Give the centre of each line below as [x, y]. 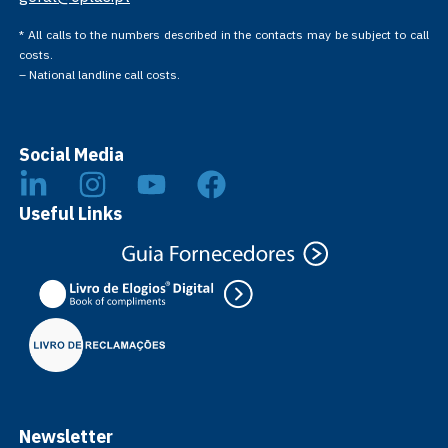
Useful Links [70, 213]
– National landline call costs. [99, 75]
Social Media [71, 154]
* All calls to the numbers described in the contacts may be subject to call [224, 35]
